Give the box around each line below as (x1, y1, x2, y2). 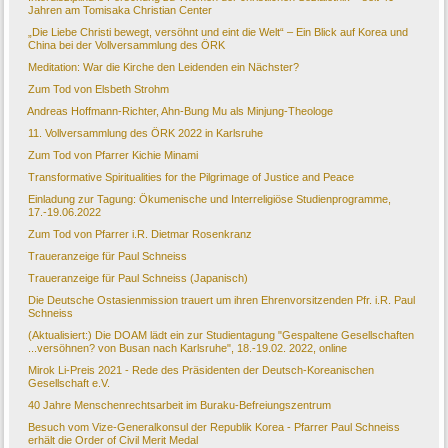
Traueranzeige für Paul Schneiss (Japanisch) (28, 272, 249, 285)
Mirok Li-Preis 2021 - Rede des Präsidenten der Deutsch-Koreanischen (28, 364, 375, 377)
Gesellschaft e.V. (28, 377, 111, 390)
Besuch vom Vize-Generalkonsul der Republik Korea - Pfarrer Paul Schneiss (28, 421, 401, 434)
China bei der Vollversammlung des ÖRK (28, 39, 226, 52)
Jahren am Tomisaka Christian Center (28, 4, 213, 17)
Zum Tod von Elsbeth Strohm (28, 83, 170, 96)
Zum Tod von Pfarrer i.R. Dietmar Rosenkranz (28, 228, 253, 241)
